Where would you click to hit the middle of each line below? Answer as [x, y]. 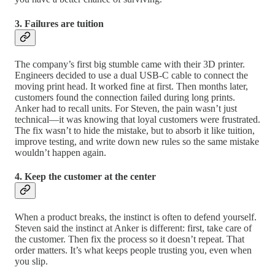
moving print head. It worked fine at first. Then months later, [131, 86]
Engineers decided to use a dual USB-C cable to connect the [131, 75]
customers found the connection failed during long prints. [125, 97]
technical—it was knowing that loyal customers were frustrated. [137, 119]
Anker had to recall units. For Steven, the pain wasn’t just [126, 108]
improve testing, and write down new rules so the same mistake [137, 141]
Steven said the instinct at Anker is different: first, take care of [133, 228]
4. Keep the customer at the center [85, 177]
